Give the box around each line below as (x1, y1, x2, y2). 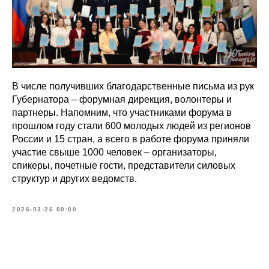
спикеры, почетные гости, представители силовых (12, 160, 235, 171)
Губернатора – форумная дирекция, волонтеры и (12, 94, 232, 104)
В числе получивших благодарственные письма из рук (12, 81, 254, 91)
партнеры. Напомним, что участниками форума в (12, 107, 232, 118)
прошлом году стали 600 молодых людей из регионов (12, 121, 251, 131)
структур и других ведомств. (12, 174, 137, 184)
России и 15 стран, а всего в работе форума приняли (12, 134, 249, 144)
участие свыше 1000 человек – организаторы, (12, 147, 217, 157)
